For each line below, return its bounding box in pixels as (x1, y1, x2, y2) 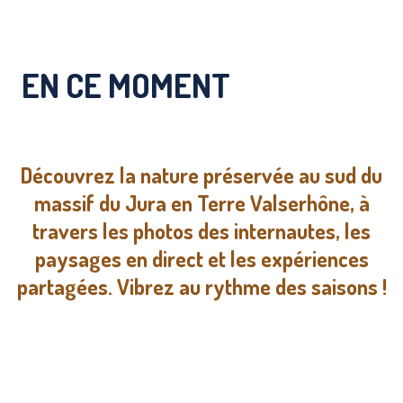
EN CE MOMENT (22, 64, 230, 107)
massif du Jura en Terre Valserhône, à (33, 188, 370, 217)
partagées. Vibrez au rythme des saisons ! (16, 272, 387, 300)
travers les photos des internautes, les (32, 216, 371, 245)
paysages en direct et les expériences (34, 244, 369, 273)
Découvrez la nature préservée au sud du (21, 160, 382, 189)
